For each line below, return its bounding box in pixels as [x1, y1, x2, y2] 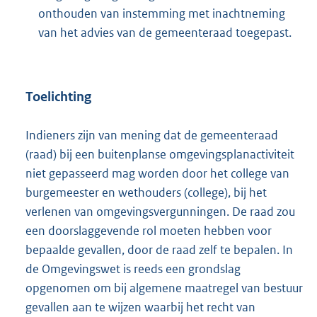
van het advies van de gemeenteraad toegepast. [38, 24, 292, 40]
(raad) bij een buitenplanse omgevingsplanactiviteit [25, 146, 294, 162]
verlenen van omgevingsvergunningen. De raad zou [25, 203, 295, 219]
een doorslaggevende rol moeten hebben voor [25, 222, 272, 238]
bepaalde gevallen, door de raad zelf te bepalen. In [25, 241, 293, 258]
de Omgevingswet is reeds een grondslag [25, 260, 241, 277]
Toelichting [25, 88, 91, 105]
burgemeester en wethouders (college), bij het [25, 184, 267, 200]
